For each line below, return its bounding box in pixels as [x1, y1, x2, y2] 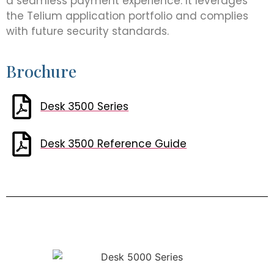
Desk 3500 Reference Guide [40, 136, 187, 151]
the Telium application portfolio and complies [6, 9, 248, 24]
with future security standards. [6, 24, 169, 39]
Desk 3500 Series [40, 98, 129, 114]
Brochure [6, 59, 76, 82]
